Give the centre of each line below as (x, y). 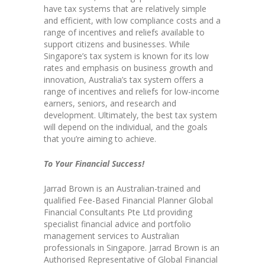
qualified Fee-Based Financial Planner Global (128, 201)
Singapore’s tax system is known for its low (126, 56)
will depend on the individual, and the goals (126, 127)
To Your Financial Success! (94, 164)
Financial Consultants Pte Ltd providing (118, 212)
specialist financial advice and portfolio (117, 224)
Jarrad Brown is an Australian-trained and (122, 189)
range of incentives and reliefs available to (124, 33)
